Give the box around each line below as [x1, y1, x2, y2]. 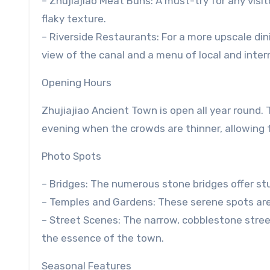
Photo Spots [42, 150, 101, 163]
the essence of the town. [42, 232, 164, 245]
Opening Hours [42, 77, 111, 89]
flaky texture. [42, 13, 106, 25]
